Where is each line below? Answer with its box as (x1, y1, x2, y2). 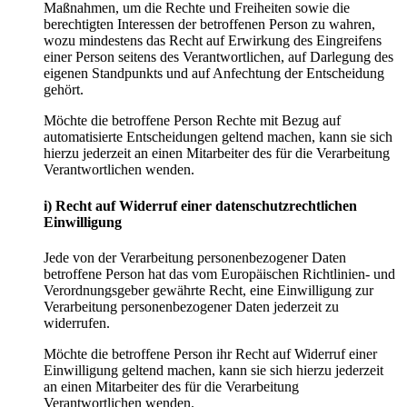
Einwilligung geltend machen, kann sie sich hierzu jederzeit (44, 362, 383, 378)
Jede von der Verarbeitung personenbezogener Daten (44, 249, 346, 265)
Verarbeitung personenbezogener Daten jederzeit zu (44, 298, 339, 314)
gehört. (44, 82, 84, 98)
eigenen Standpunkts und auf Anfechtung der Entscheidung (44, 65, 384, 82)
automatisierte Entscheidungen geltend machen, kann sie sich (44, 129, 392, 145)
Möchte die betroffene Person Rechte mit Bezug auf (44, 113, 341, 129)
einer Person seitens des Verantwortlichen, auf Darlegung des (44, 49, 393, 65)
